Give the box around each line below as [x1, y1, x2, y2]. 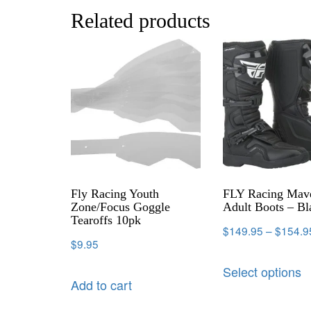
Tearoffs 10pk [71, 212, 141, 227]
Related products [71, 9, 210, 33]
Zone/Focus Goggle [71, 199, 170, 214]
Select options [223, 262, 302, 280]
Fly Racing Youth [71, 186, 159, 201]
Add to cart [71, 275, 132, 294]
